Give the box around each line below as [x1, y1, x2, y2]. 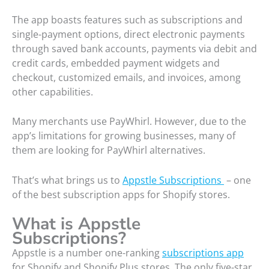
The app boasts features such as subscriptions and [12, 13, 243, 26]
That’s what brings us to [12, 173, 122, 187]
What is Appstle [12, 213, 141, 236]
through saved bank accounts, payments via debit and [12, 41, 257, 55]
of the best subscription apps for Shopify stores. [12, 187, 230, 201]
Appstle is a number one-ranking [12, 246, 162, 260]
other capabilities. [12, 85, 93, 98]
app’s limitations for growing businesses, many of [12, 129, 235, 143]
